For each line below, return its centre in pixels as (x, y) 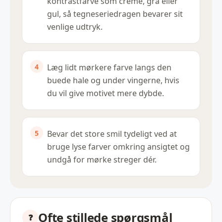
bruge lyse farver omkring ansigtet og (118, 147)
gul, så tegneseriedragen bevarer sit (115, 14)
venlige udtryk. (75, 27)
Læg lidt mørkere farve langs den (109, 68)
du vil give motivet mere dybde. (106, 93)
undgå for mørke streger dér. (102, 160)
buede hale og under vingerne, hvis (113, 81)
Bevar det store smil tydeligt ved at (112, 134)
